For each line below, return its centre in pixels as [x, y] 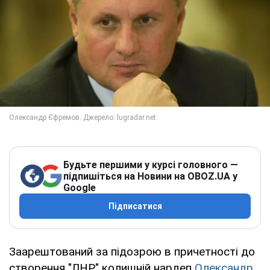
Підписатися [135, 206]
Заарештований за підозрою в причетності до [132, 251]
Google [80, 187]
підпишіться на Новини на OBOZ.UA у [150, 176]
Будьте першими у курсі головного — [151, 165]
